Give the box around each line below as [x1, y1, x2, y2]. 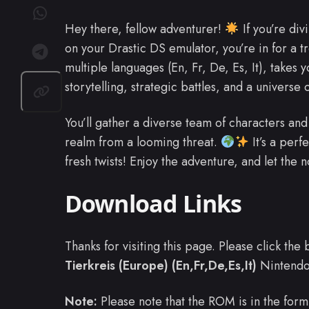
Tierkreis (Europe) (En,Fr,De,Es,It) [65, 256, 257, 275]
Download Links [65, 187, 242, 219]
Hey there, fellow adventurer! [65, 19, 225, 38]
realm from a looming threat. [65, 132, 221, 151]
